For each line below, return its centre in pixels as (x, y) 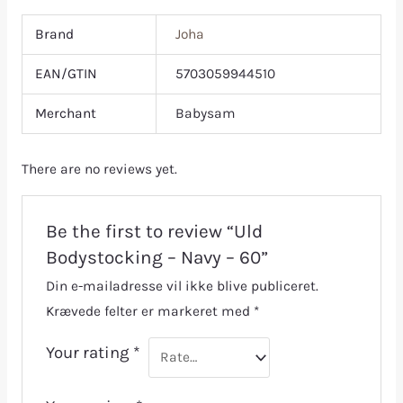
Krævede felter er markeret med (149, 312)
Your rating (89, 353)
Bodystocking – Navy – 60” (157, 258)
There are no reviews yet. (99, 169)
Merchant (65, 113)
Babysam (205, 113)
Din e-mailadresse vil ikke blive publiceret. (182, 287)
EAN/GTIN (66, 73)
